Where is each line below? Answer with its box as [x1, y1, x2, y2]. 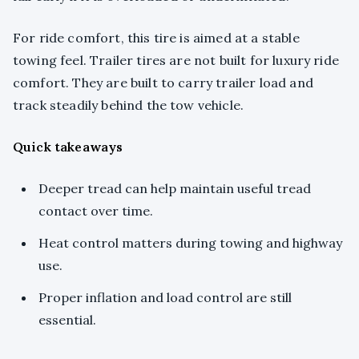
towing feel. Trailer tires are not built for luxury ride [13, 52, 339, 69]
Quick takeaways [13, 139, 123, 155]
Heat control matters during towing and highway [38, 235, 342, 252]
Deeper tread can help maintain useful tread [38, 180, 311, 197]
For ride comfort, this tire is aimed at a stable [13, 30, 300, 46]
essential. [38, 312, 96, 329]
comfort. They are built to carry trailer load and [13, 75, 313, 91]
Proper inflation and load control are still [38, 289, 292, 306]
